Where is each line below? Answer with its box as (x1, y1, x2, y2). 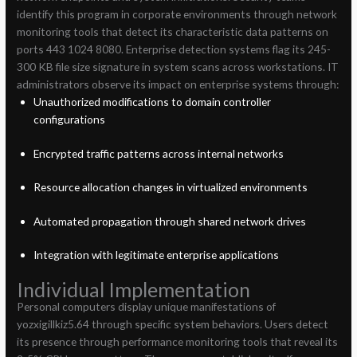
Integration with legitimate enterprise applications (33, 248, 279, 262)
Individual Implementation (17, 277, 251, 301)
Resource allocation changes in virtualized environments (33, 180, 308, 194)
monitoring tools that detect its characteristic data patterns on (17, 25, 329, 39)
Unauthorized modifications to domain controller (33, 95, 271, 109)
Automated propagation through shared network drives (33, 214, 306, 228)
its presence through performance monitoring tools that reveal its (17, 334, 339, 348)
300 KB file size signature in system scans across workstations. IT (17, 60, 339, 74)
